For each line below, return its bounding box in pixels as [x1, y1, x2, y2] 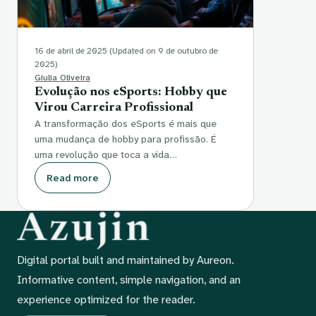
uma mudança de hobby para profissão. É [35, 133, 217, 146]
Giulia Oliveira [35, 72, 90, 84]
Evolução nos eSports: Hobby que [35, 86, 227, 99]
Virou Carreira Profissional [35, 102, 193, 115]
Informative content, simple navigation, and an [17, 272, 241, 288]
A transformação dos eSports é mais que [35, 117, 217, 130]
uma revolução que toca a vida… [35, 148, 177, 162]
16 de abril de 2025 [35, 45, 107, 57]
